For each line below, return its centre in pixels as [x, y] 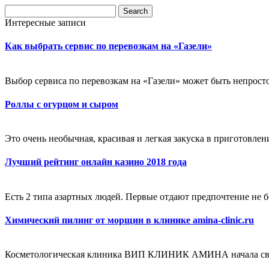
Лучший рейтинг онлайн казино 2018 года [96, 162]
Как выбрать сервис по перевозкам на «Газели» [108, 46]
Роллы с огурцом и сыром [62, 104]
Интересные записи [45, 23]
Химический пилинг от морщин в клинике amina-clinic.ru [129, 220]
